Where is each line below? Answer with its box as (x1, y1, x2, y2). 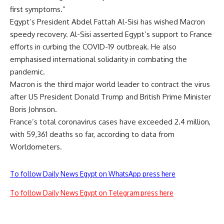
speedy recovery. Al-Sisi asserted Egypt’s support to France (10, 29, 212, 39)
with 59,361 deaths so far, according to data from (10, 129, 174, 139)
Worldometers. (10, 141, 62, 151)
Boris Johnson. (10, 104, 57, 114)
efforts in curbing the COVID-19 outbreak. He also (10, 41, 176, 51)
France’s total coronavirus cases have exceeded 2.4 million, (10, 116, 210, 126)
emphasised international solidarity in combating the (10, 54, 187, 64)
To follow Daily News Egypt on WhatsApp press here (10, 169, 175, 178)
